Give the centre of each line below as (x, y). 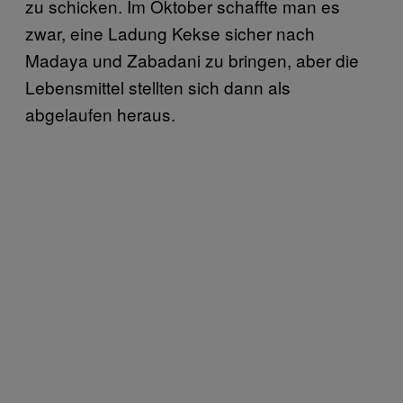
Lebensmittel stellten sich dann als (158, 86)
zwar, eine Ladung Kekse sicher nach (170, 32)
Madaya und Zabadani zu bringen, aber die (192, 59)
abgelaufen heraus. (100, 113)
